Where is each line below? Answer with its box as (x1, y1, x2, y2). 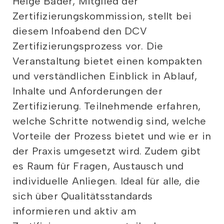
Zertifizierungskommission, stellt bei (12, 10, 192, 22)
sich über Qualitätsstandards (12, 190, 153, 202)
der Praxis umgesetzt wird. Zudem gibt (12, 145, 201, 157)
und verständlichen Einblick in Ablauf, (12, 70, 197, 82)
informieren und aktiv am (12, 205, 136, 217)
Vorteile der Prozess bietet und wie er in (12, 130, 211, 142)
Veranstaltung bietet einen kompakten (12, 55, 202, 67)
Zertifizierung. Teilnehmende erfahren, (12, 100, 201, 112)
